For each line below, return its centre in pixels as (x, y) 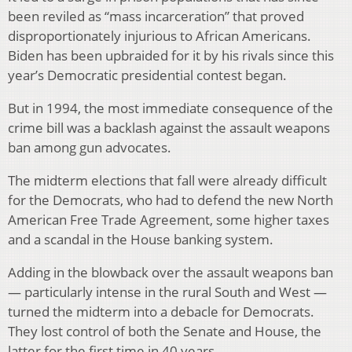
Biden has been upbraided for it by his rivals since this (171, 55)
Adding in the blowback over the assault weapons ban (170, 272)
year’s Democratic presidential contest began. (147, 75)
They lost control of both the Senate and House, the (165, 331)
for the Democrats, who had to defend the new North (170, 200)
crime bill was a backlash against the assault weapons (169, 127)
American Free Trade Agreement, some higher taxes (169, 219)
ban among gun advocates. (90, 147)
